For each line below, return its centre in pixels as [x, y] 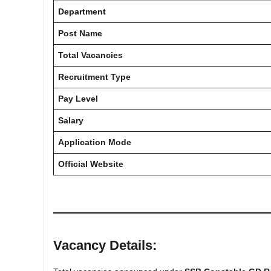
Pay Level [78, 99]
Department [82, 11]
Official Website [91, 164]
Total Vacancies [90, 55]
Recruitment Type [94, 77]
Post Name [80, 33]
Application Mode [95, 142]
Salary [71, 120]
